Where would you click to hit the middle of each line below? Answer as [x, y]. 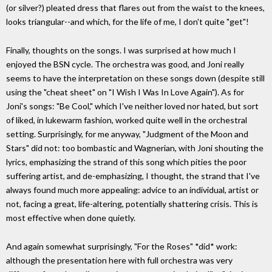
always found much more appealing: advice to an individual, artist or [132, 189]
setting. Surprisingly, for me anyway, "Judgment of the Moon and [127, 134]
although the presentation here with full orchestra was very [119, 260]
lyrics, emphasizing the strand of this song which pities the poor [126, 161]
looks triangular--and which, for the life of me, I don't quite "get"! [127, 22]
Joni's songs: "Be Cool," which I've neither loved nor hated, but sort [132, 106]
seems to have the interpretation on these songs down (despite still [135, 78]
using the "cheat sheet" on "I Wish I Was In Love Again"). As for [125, 92]
